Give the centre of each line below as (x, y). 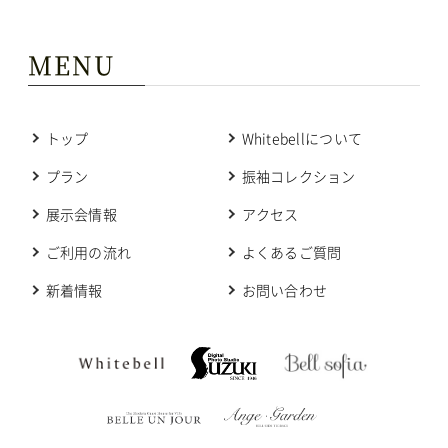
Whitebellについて (302, 138)
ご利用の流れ (88, 252)
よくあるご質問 (291, 252)
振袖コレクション (298, 176)
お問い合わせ (284, 290)
